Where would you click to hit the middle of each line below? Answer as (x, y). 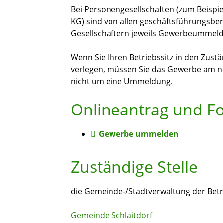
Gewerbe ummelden (138, 134)
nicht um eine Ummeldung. (122, 81)
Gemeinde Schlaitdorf (111, 215)
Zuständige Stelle (134, 167)
